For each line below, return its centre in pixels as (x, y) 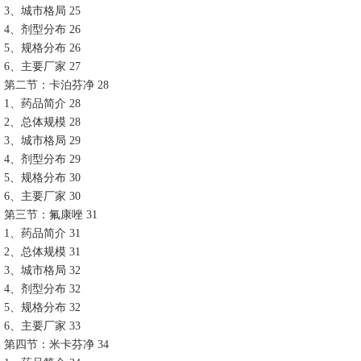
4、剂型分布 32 (42, 289)
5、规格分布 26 (42, 48)
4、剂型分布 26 (42, 29)
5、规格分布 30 (42, 178)
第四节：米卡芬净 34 (56, 344)
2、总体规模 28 (42, 122)
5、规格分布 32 (42, 307)
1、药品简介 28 (42, 104)
